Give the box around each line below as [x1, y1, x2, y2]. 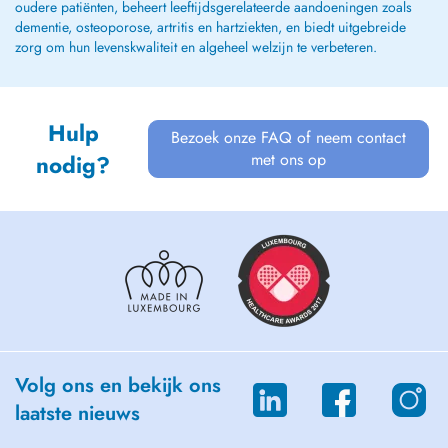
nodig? [36, 149, 111, 181]
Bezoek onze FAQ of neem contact [171, 126, 407, 149]
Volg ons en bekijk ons [15, 371, 221, 400]
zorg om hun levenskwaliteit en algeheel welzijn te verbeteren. [15, 37, 377, 57]
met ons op [251, 148, 327, 171]
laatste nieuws [15, 399, 140, 428]
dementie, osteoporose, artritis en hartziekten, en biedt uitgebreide [15, 17, 406, 37]
